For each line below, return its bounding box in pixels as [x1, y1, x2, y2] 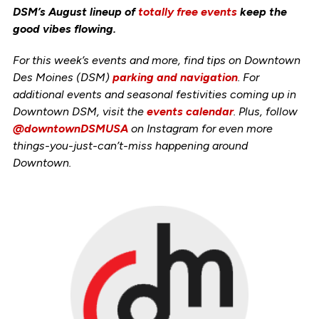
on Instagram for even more [127, 121, 273, 135]
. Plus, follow [233, 104, 298, 118]
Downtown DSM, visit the [12, 104, 147, 118]
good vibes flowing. [12, 21, 116, 36]
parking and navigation [112, 70, 238, 84]
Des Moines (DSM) [12, 70, 113, 84]
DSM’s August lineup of [12, 4, 138, 19]
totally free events [137, 4, 237, 19]
